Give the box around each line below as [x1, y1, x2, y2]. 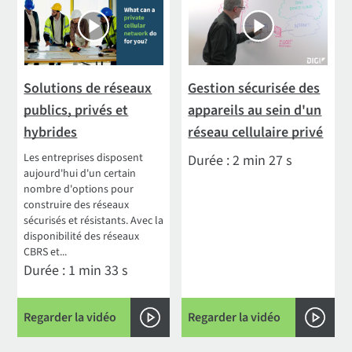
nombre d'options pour [24, 181, 134, 197]
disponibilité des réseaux [24, 228, 140, 244]
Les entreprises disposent [24, 149, 144, 166]
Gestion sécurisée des [188, 78, 321, 98]
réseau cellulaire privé [188, 122, 324, 142]
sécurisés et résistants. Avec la [24, 212, 164, 229]
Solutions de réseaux [24, 78, 152, 98]
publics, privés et [24, 100, 129, 120]
